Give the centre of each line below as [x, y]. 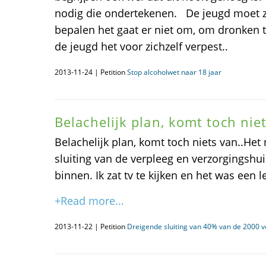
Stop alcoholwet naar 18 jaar [174, 72]
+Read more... [89, 201]
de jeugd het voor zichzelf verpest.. [141, 46]
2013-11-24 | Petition [91, 72]
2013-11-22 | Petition [91, 227]
